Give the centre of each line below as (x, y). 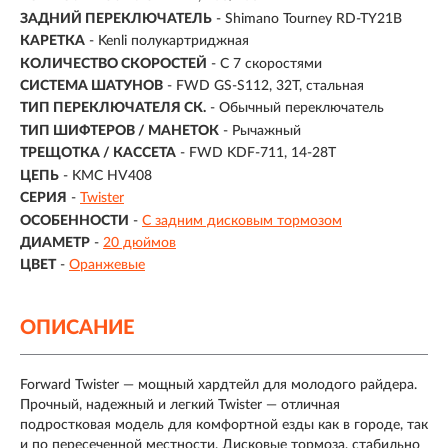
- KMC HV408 (107, 175)
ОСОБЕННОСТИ (74, 220)
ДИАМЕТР (55, 243)
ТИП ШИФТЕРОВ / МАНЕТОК (119, 130)
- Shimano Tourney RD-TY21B (309, 18)
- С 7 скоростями (266, 63)
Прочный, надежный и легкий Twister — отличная (180, 405)
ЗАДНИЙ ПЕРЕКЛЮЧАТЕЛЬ (116, 18)
